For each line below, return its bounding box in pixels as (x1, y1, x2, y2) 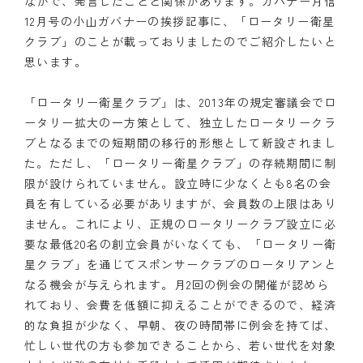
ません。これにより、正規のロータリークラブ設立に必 (24, 215, 336, 232)
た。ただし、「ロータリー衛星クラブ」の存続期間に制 (24, 154, 336, 171)
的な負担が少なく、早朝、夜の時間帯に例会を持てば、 (24, 316, 336, 333)
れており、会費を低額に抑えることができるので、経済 (24, 296, 336, 313)
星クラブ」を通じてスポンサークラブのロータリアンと (24, 255, 336, 272)
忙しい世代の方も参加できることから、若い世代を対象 (24, 336, 336, 353)
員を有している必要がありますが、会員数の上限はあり (24, 194, 336, 211)
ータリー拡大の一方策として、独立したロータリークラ (24, 113, 336, 130)
